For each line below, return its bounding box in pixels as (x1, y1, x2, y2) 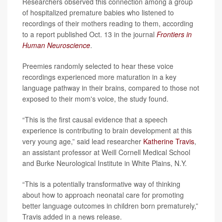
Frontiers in (157, 29, 192, 39)
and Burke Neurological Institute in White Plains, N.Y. (22, 158, 187, 168)
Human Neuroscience (22, 40, 90, 50)
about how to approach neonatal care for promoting (22, 190, 184, 200)
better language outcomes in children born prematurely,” (22, 201, 198, 211)
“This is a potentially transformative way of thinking (22, 179, 180, 189)
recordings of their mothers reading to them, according (22, 18, 193, 28)
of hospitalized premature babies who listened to (22, 7, 174, 17)
